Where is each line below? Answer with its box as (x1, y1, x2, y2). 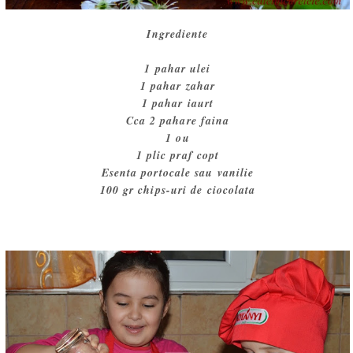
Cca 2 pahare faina (125, 112, 230, 128)
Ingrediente (147, 25, 209, 42)
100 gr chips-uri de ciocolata (99, 181, 256, 198)
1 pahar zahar (139, 77, 216, 94)
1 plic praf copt (136, 147, 220, 163)
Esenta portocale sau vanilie (101, 164, 255, 180)
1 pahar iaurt (141, 95, 214, 111)
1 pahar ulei (144, 60, 211, 76)
